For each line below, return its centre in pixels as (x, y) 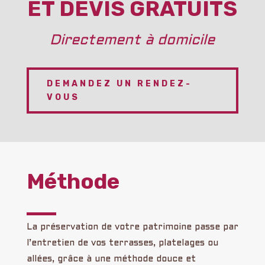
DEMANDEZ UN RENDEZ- (119, 84)
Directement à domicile (132, 41)
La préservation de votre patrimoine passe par (132, 227)
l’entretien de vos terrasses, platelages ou (122, 243)
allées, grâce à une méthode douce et (111, 259)
